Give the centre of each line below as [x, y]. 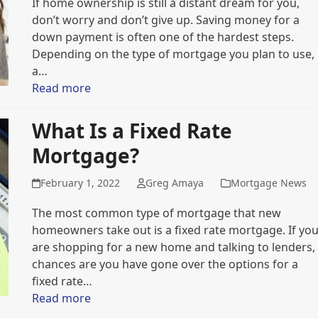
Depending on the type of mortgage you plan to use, [173, 54]
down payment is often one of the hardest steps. [163, 37]
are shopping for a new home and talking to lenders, [173, 247]
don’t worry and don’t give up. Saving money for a [165, 20]
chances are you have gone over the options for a [165, 264]
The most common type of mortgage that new [156, 213]
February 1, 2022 [80, 183]
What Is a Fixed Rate [132, 131]
